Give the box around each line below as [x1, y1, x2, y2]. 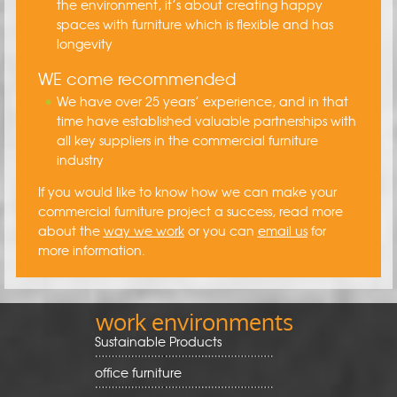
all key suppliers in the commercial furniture [56, 130, 318, 149]
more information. [37, 240, 145, 259]
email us [257, 221, 307, 239]
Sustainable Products [94, 332, 222, 350]
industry [56, 150, 104, 168]
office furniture [94, 363, 182, 381]
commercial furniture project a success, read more [37, 201, 343, 220]
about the [37, 221, 104, 239]
